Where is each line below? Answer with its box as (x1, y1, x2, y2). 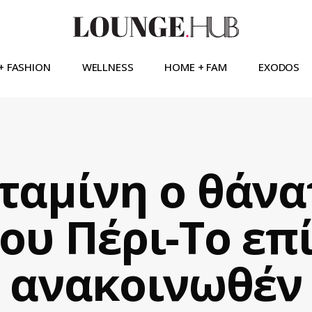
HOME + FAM (164, 60, 227, 75)
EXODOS (258, 60, 300, 75)
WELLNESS (81, 60, 134, 75)
